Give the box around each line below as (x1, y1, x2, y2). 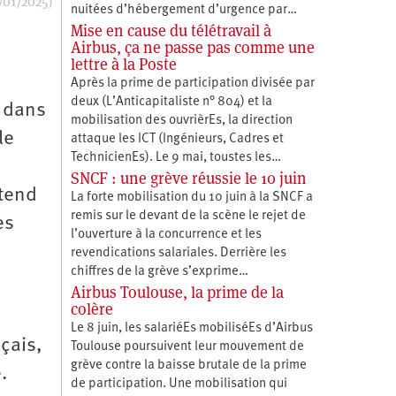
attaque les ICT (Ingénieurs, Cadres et (70, 132, 284, 146)
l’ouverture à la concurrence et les (70, 227, 262, 241)
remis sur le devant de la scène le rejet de (70, 209, 306, 223)
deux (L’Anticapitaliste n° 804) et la (70, 95, 272, 109)
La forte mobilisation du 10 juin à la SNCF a (70, 190, 313, 204)
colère (70, 298, 113, 319)
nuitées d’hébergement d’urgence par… (70, 3, 297, 17)
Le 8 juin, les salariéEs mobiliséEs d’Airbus (70, 321, 313, 335)
